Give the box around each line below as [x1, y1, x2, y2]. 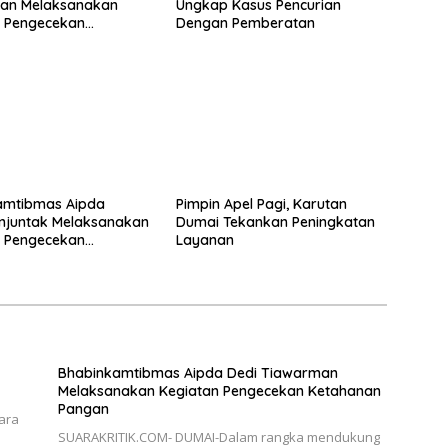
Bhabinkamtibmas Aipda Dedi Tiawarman [57, 364, 338, 383]
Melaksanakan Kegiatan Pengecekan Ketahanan [57, 382, 381, 401]
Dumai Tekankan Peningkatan [175, 213, 375, 232]
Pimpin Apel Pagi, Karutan [175, 195, 347, 214]
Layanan [175, 231, 234, 250]
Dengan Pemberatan [175, 13, 315, 32]
